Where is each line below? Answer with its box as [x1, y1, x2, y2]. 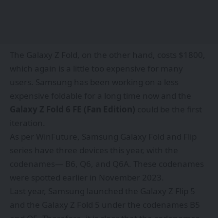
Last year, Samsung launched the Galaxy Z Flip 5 [10, 185, 195, 197]
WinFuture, [36, 130, 80, 142]
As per [10, 130, 36, 142]
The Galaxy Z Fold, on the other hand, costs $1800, [10, 49, 205, 60]
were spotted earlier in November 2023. [10, 171, 166, 183]
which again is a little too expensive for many [10, 62, 183, 74]
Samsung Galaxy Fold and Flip [80, 130, 197, 142]
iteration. [10, 117, 45, 128]
